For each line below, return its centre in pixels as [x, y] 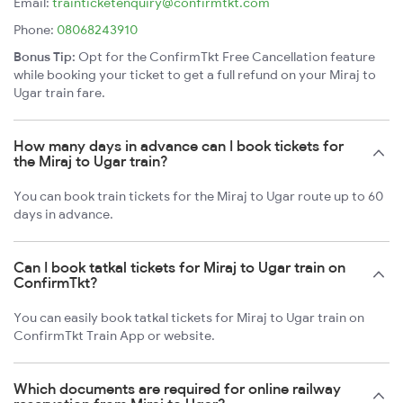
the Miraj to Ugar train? [91, 161]
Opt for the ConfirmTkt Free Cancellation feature [225, 57]
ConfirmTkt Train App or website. [114, 336]
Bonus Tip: [45, 57]
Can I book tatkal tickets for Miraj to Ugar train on [179, 268]
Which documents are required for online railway [177, 389]
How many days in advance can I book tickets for [179, 146]
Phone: [35, 30]
